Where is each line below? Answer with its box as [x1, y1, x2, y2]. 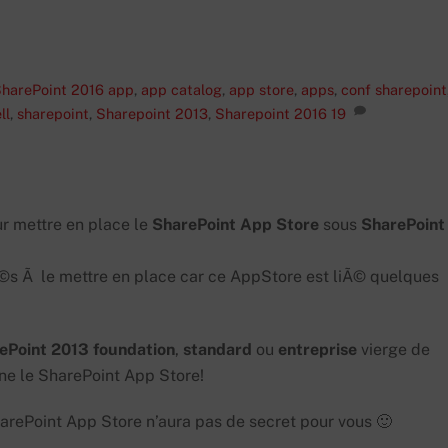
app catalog [140, 80, 222, 98]
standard [183, 339, 252, 359]
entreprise [278, 339, 357, 359]
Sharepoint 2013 [96, 104, 208, 122]
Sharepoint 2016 [215, 104, 327, 122]
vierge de [357, 339, 430, 359]
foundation [93, 339, 175, 359]
